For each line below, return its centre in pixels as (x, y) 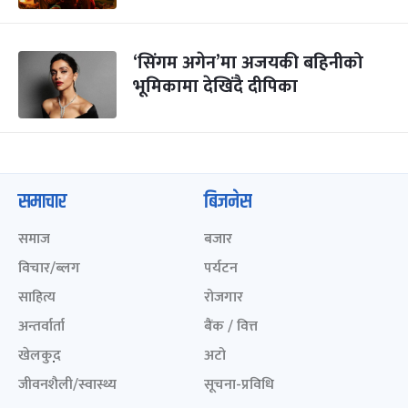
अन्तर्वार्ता (41, 326)
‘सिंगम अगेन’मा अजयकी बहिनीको (248, 63)
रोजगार (224, 297)
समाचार (42, 202)
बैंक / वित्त (231, 326)
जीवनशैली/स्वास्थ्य (67, 385)
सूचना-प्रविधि (239, 385)
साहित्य (37, 297)
